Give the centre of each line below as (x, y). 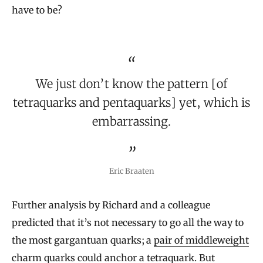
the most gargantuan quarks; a (83, 240)
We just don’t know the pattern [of (131, 84)
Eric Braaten (131, 171)
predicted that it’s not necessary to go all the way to (128, 223)
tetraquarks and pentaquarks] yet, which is (131, 103)
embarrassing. (131, 122)
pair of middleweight (201, 240)
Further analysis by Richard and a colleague (111, 205)
